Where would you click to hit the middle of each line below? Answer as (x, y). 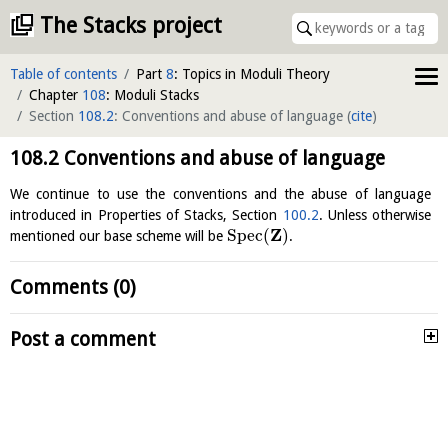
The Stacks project (131, 25)
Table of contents (63, 74)
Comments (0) (73, 287)
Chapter (55, 95)
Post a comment (83, 339)
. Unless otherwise (374, 215)
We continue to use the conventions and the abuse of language (220, 194)
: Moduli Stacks (152, 95)
